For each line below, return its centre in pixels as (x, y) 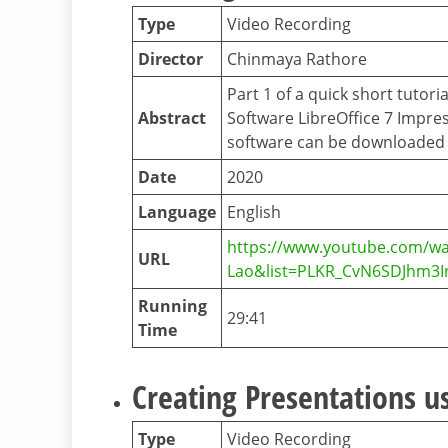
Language (177, 212)
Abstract (172, 118)
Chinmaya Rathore (297, 59)
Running (172, 306)
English (254, 212)
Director (170, 59)
